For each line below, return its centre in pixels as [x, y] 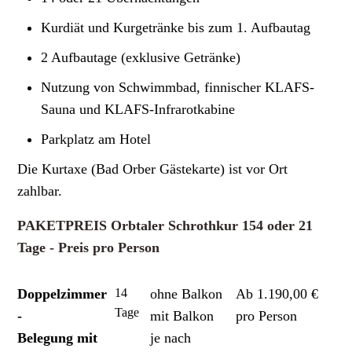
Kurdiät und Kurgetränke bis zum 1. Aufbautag [176, 27]
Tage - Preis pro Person [89, 247]
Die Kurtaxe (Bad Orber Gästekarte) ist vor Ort [153, 169]
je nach [171, 337]
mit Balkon [184, 315]
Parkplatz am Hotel [96, 139]
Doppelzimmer [62, 293]
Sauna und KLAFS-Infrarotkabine [138, 109]
